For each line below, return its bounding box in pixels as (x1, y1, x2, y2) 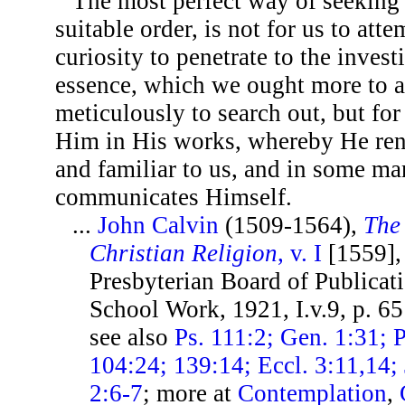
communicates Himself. (55, 184, 292, 211)
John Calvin (98, 212, 220, 239)
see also (89, 324, 175, 351)
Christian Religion (89, 240, 278, 267)
